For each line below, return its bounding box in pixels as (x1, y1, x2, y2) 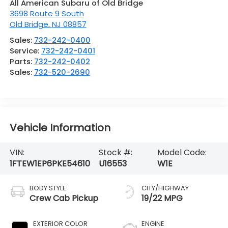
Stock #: (99, 147, 133, 159)
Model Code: (157, 147, 207, 159)
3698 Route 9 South (9, 8, 84, 19)
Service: (9, 45, 41, 56)
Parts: (9, 56, 34, 67)
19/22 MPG (141, 192, 183, 205)
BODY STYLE (29, 183, 66, 193)
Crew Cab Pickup (29, 192, 98, 205)
